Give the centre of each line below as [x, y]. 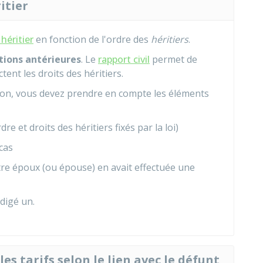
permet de [173, 59]
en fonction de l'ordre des [92, 39]
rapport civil [124, 59]
